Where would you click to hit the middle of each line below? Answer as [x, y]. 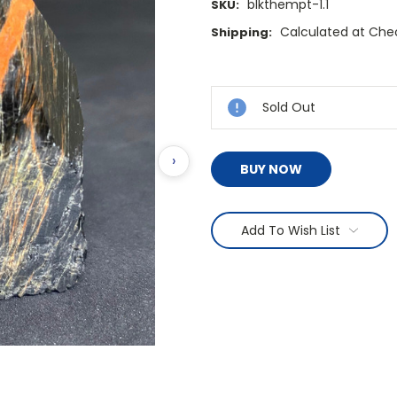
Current [236, 68]
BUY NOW [271, 170]
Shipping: [241, 33]
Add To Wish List [290, 231]
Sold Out [289, 108]
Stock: [231, 85]
